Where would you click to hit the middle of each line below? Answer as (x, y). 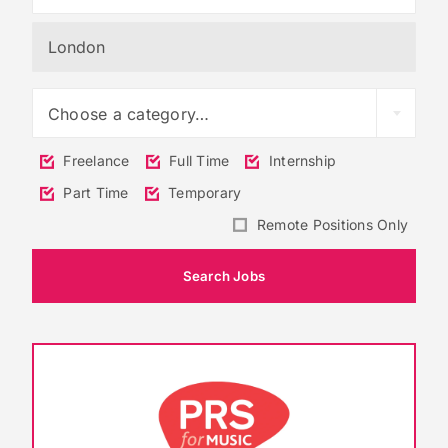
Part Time (94, 193)
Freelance (94, 161)
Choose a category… (128, 114)
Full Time (197, 161)
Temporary (202, 193)
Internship (300, 161)
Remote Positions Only (330, 224)
